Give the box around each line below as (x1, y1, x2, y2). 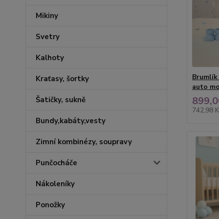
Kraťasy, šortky (36, 74, 89, 84)
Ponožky (36, 200, 65, 210)
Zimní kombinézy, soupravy (36, 137, 132, 147)
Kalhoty (36, 53, 64, 63)
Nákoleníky (36, 179, 75, 189)
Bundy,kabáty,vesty (36, 116, 106, 126)
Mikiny (36, 11, 58, 21)
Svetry (36, 32, 60, 42)
